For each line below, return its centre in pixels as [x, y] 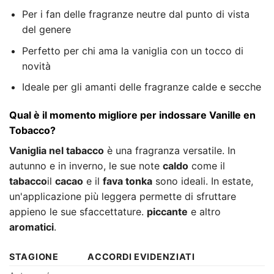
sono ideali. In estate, [203, 181]
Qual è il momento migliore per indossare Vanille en [132, 115]
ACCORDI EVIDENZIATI [141, 256]
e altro [204, 212]
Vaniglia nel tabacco [57, 151]
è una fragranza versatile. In [170, 151]
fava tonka [128, 181]
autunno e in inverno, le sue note [86, 166]
